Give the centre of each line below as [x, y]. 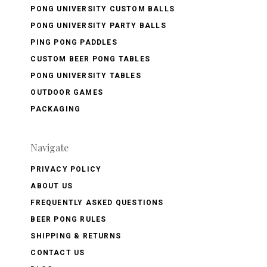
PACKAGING [56, 109]
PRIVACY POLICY [66, 169]
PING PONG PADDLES [74, 42]
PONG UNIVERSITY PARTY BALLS [98, 25]
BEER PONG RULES [69, 219]
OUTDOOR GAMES [67, 92]
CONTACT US [58, 252]
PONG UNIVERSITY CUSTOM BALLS [103, 9]
